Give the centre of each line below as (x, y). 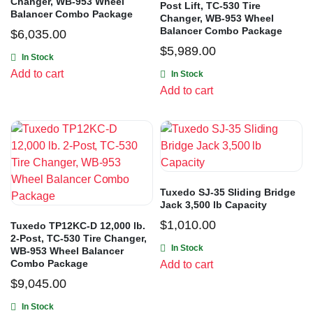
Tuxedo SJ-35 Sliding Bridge (228, 192)
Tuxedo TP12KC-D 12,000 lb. (78, 226)
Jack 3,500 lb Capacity (213, 205)
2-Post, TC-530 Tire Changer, (79, 239)
